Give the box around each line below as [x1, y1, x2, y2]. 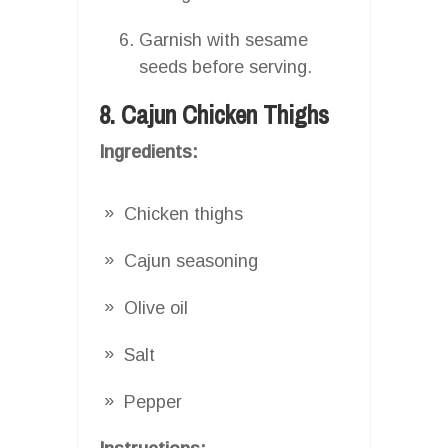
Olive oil [124, 297, 188, 318]
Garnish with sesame [139, 29, 308, 50]
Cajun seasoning [124, 250, 258, 271]
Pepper [124, 391, 182, 412]
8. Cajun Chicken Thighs [99, 97, 329, 132]
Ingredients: [99, 141, 198, 162]
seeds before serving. [139, 56, 312, 77]
